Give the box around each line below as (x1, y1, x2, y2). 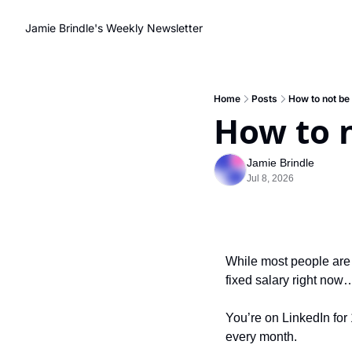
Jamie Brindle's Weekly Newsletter (25, 21, 203, 35)
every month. (225, 330, 297, 343)
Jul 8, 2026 (247, 173, 294, 184)
